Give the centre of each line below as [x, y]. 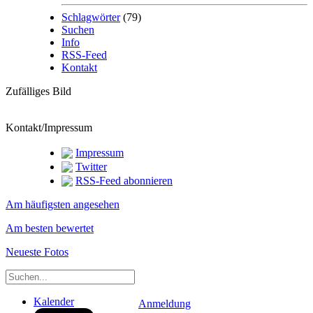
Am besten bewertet [50, 228]
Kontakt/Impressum [49, 127]
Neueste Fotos [37, 252]
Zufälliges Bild [38, 91]
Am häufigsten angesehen [63, 204]
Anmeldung [165, 303]
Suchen [78, 29]
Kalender [54, 301]
